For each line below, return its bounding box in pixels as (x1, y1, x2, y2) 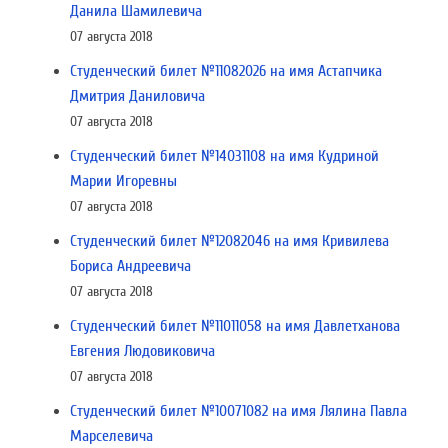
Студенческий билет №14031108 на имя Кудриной (70, 147, 379, 165)
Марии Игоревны (70, 172, 177, 190)
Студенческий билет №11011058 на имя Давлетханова (70, 317, 400, 335)
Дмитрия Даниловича (70, 87, 205, 105)
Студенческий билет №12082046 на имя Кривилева (70, 232, 389, 250)
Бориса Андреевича (70, 257, 191, 275)
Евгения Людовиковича (70, 342, 215, 360)
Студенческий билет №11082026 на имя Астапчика (70, 62, 382, 80)
